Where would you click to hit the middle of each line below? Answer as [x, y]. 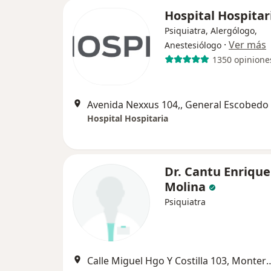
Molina [187, 187]
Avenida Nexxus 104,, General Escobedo [178, 105]
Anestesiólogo [193, 45]
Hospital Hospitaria [128, 119]
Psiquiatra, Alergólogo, [211, 31]
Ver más [247, 45]
